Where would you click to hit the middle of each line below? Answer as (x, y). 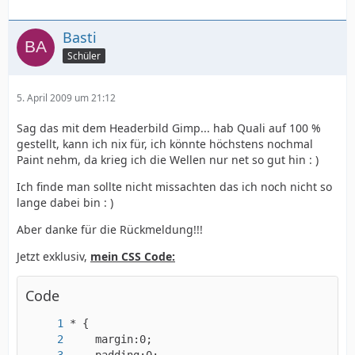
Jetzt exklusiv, (53, 256)
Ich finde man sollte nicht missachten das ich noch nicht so (174, 187)
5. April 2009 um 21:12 (66, 98)
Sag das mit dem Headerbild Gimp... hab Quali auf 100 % (169, 128)
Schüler (84, 55)
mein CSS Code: (133, 256)
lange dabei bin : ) (65, 202)
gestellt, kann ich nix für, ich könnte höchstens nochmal (165, 144)
